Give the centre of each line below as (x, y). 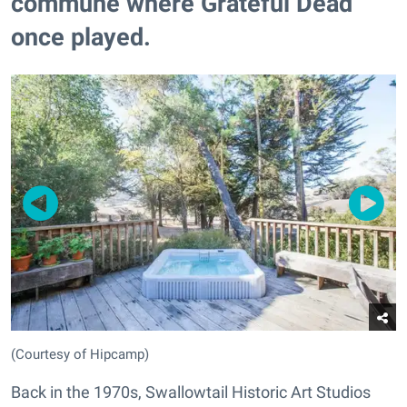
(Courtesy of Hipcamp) (80, 354)
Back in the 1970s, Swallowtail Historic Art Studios (191, 392)
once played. (81, 37)
